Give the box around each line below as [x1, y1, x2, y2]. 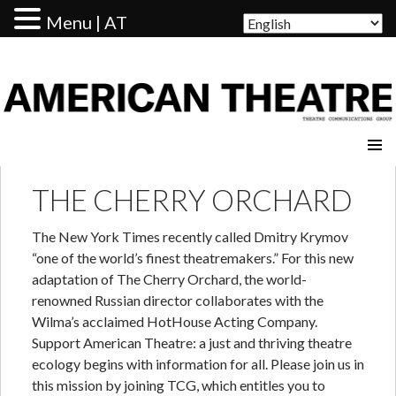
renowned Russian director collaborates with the [32, 291, 324, 308]
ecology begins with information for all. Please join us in [32, 354, 364, 372]
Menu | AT [46, 11, 127, 33]
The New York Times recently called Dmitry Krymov [32, 227, 348, 245]
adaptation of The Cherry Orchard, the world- [32, 270, 307, 287]
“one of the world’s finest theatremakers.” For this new [32, 248, 354, 266]
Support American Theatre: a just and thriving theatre [32, 333, 352, 351]
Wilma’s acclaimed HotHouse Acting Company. [32, 312, 317, 330]
